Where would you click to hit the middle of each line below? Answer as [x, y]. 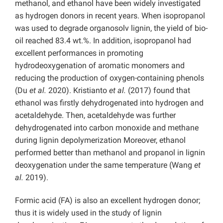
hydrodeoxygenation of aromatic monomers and [100, 66]
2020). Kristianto [77, 91]
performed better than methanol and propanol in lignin [110, 153]
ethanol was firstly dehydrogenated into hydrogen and [109, 103]
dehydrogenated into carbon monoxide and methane [107, 128]
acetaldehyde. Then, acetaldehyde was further [95, 115]
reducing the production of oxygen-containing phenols [110, 78]
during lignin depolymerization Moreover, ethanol [100, 140]
